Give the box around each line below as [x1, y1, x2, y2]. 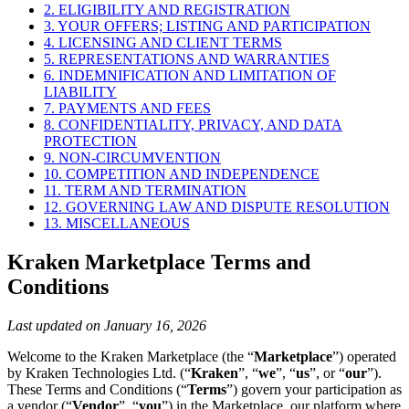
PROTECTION [44, 133, 137, 150]
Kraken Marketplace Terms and [7, 250, 310, 275]
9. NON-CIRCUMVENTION [44, 150, 221, 166]
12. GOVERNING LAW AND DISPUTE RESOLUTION [44, 199, 390, 215]
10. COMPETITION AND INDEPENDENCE [44, 166, 320, 183]
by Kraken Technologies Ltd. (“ [7, 365, 191, 382]
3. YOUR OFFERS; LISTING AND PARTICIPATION [44, 18, 371, 35]
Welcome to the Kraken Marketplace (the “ [7, 349, 254, 365]
